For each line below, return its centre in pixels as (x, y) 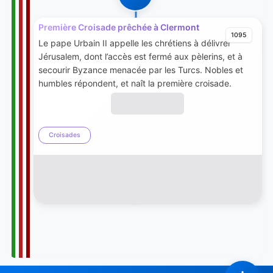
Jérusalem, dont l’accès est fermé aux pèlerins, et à (140, 56)
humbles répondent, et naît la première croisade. (135, 83)
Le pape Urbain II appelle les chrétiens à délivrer (134, 43)
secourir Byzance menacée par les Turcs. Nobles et (140, 70)
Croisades (64, 135)
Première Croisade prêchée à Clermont (119, 27)
